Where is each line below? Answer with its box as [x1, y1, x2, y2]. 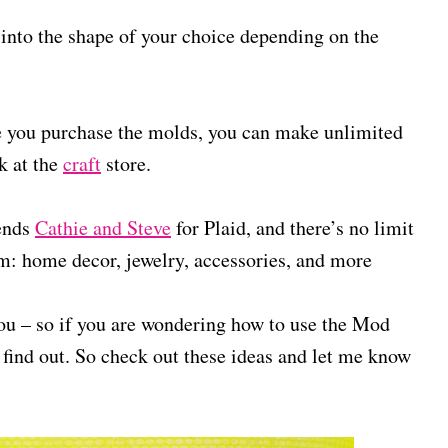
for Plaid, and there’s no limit [171, 214, 414, 241]
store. [101, 150, 151, 177]
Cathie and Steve [35, 214, 171, 241]
